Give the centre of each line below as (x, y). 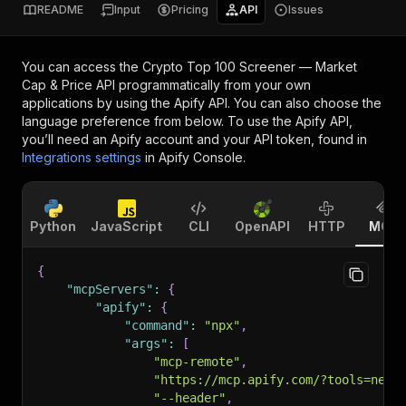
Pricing (190, 10)
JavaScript (126, 226)
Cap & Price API (68, 85)
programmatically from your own (213, 85)
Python (53, 226)
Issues (306, 10)
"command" (157, 325)
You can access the (82, 67)
